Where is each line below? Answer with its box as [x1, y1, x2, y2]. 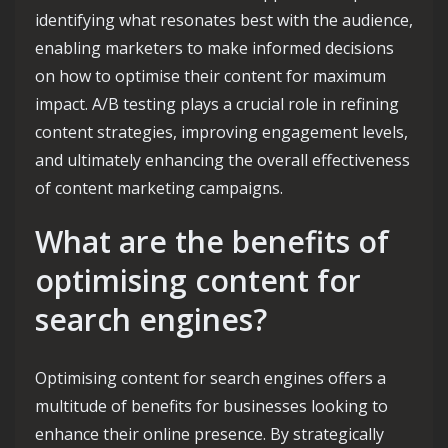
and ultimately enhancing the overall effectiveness [35, 149, 410, 171]
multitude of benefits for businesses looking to [35, 395, 388, 417]
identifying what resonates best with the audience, [35, 9, 413, 31]
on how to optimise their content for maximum [35, 65, 386, 87]
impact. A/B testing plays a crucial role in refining [35, 93, 399, 115]
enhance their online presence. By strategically [35, 423, 384, 445]
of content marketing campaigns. [35, 177, 283, 199]
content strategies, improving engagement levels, [35, 121, 408, 143]
